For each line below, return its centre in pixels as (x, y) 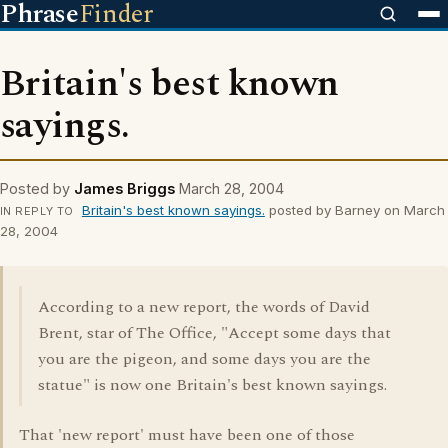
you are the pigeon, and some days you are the (204, 359)
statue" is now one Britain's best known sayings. (212, 385)
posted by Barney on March (354, 210)
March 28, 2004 (231, 188)
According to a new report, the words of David (204, 307)
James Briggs (124, 188)
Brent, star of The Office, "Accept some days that (214, 333)
